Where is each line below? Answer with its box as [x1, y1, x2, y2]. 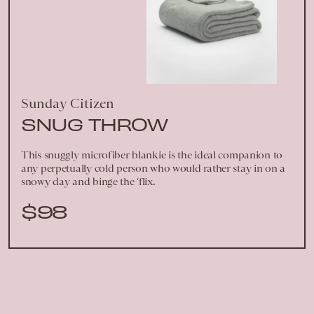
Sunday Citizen [21, 95, 114, 111]
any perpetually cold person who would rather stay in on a [21, 161, 286, 175]
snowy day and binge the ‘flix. [21, 175, 156, 188]
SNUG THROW [21, 112, 168, 135]
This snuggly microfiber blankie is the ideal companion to [21, 148, 283, 161]
